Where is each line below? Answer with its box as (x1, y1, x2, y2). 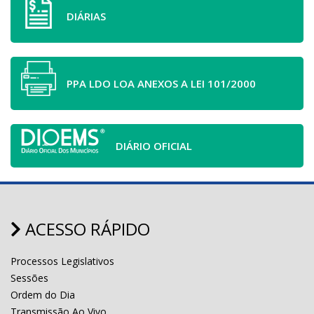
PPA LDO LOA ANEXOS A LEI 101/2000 (67, 76, 256, 90)
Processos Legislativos (11, 254, 114, 268)
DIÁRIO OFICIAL (116, 138, 192, 153)
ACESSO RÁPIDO (21, 217, 150, 240)
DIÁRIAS (67, 8, 106, 23)
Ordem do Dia (11, 287, 75, 301)
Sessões (11, 271, 48, 285)
